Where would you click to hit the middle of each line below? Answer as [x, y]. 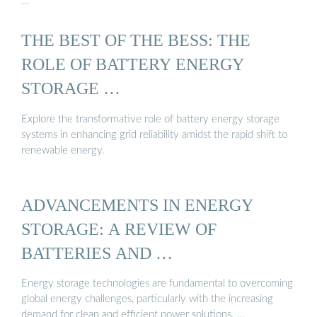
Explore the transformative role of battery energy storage [150, 119]
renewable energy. [63, 150]
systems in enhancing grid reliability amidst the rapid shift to [154, 134]
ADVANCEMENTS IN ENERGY [137, 205]
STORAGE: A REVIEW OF [119, 229]
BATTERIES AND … [97, 253]
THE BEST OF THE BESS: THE [136, 40]
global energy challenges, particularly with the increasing [147, 299]
